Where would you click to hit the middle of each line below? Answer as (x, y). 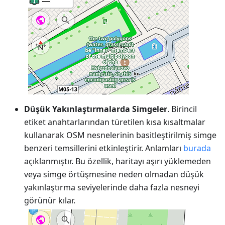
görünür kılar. (50, 200)
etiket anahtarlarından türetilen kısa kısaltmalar (115, 122)
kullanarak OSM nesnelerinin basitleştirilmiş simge (120, 135)
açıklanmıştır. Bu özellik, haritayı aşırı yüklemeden (118, 161)
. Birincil (182, 109)
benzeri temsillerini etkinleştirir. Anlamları (104, 148)
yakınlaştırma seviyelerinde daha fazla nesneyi (112, 187)
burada (197, 148)
